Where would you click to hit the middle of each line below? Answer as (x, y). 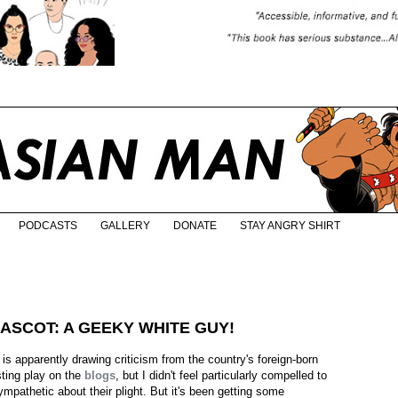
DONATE (195, 226)
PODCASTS (48, 226)
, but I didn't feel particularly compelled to (221, 376)
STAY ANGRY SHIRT (290, 226)
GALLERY (125, 226)
